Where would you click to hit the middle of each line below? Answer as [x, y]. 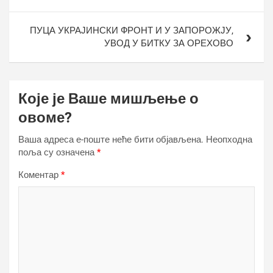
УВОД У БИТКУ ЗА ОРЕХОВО [169, 43]
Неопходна [229, 140]
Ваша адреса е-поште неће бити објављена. [111, 140]
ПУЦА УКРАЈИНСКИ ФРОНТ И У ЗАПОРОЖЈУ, [132, 30]
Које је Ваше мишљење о [108, 99]
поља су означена [58, 152]
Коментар [40, 175]
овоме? [45, 118]
